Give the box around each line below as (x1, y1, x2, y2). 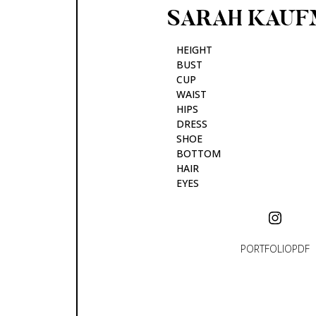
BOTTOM (176, 147, 221, 161)
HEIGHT (176, 43, 212, 57)
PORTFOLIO (241, 241, 292, 255)
